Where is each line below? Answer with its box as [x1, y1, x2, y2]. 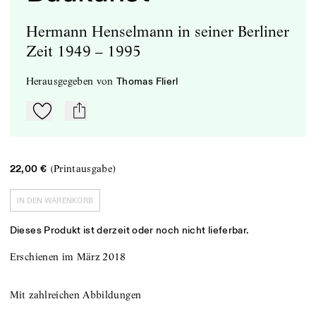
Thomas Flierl [116, 75, 178, 87]
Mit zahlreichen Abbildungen [9, 288, 142, 302]
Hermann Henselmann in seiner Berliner [25, 23, 289, 41]
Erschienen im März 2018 [9, 250, 126, 263]
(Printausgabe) [47, 162, 116, 176]
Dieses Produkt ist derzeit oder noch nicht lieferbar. [9, 224, 249, 237]
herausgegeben [34, 74, 94, 87]
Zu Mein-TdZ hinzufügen [25, 109, 141, 123]
